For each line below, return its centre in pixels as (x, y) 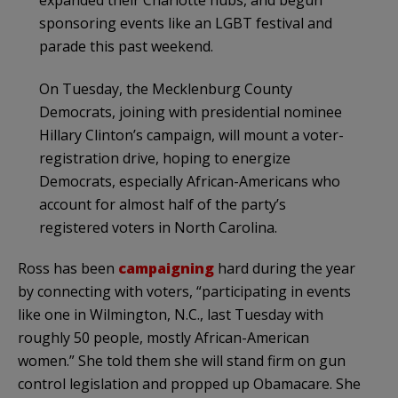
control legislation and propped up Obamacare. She (189, 383)
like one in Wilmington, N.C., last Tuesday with (171, 314)
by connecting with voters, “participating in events (184, 291)
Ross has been (68, 268)
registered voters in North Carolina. (158, 227)
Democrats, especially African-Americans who (190, 181)
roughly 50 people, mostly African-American (163, 337)
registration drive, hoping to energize (165, 158)
